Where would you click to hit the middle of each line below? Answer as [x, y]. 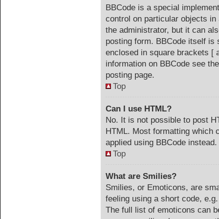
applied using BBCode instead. [161, 142]
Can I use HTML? [139, 109]
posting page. [130, 75]
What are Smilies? [141, 176]
